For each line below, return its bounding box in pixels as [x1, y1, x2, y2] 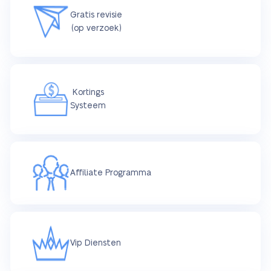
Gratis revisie [70, 11, 122, 20]
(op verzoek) [71, 24, 122, 33]
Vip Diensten [70, 239, 121, 248]
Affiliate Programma [70, 169, 151, 178]
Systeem [70, 102, 106, 111]
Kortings [72, 88, 104, 97]
